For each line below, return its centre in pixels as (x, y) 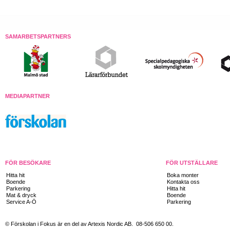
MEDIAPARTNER (27, 96)
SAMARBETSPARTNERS (38, 36)
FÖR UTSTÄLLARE (192, 163)
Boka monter (183, 175)
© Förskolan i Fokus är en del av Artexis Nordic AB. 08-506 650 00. (90, 224)
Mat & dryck (21, 195)
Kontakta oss (183, 182)
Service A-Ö (21, 202)
